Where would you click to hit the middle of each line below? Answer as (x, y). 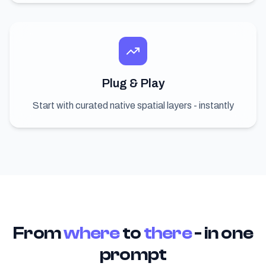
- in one (224, 233)
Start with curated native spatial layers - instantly (133, 106)
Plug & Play (133, 83)
